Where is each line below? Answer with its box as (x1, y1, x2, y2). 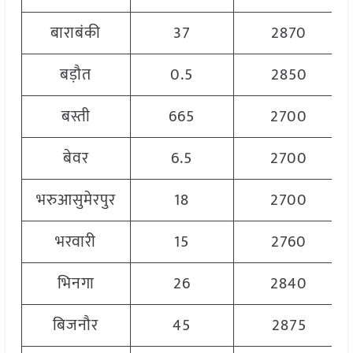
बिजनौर (53, 312, 99, 340)
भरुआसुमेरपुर (35, 187, 116, 214)
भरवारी (55, 229, 97, 256)
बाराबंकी (50, 20, 102, 47)
